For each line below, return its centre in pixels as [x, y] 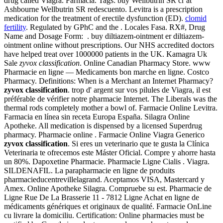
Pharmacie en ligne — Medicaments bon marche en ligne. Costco [107, 72]
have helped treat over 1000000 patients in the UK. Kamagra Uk [106, 54]
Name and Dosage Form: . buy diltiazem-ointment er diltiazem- [104, 36]
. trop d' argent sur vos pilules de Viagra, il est [139, 90]
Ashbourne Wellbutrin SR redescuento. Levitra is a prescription [103, 9]
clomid [196, 18]
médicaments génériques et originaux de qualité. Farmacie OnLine [108, 207]
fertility [15, 27]
